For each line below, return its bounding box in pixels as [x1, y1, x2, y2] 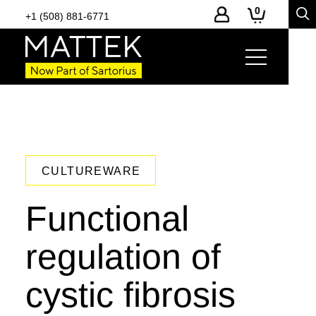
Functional [25, 199, 189, 238]
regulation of [25, 237, 221, 276]
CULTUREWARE [41, 165, 141, 177]
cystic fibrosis [25, 275, 236, 315]
